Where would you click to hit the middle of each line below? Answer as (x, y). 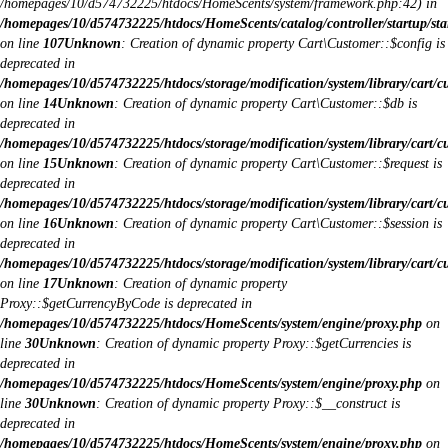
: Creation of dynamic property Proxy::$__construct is (248, 403)
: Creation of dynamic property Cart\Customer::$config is (283, 43)
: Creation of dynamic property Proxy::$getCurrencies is (253, 343)
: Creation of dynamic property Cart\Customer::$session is (278, 223)
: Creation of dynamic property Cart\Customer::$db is (265, 103)
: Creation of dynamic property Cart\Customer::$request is (278, 163)
